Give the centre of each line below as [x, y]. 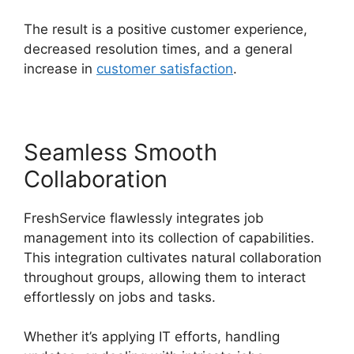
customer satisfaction [165, 68]
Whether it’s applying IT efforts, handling [152, 337]
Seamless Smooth [121, 152]
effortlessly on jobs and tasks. [120, 297]
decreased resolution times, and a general [158, 49]
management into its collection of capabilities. [169, 237]
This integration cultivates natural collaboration [173, 257]
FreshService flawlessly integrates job [144, 218]
